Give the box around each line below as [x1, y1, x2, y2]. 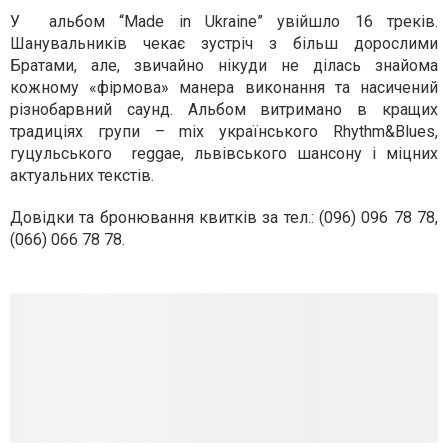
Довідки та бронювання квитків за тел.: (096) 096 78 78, [10, 208, 438, 227]
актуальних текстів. [10, 166, 158, 185]
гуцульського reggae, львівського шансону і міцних [10, 144, 438, 163]
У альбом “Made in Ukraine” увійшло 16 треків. [10, 12, 438, 31]
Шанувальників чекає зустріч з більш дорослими [10, 34, 438, 53]
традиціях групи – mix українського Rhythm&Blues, [10, 122, 438, 141]
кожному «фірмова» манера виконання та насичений [10, 78, 438, 97]
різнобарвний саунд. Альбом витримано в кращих [10, 100, 438, 119]
